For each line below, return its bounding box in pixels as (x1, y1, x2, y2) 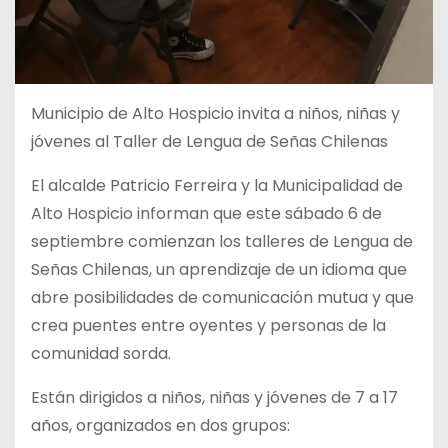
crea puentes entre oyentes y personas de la (31, 313, 386, 337)
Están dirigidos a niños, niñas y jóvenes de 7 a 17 (31, 385, 398, 409)
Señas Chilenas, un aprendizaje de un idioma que (31, 257, 407, 281)
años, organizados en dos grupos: (31, 413, 290, 437)
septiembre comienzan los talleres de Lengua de (31, 229, 413, 253)
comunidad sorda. (31, 341, 171, 365)
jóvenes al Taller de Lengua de (31, 129, 270, 153)
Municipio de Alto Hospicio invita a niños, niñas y (31, 101, 400, 125)
